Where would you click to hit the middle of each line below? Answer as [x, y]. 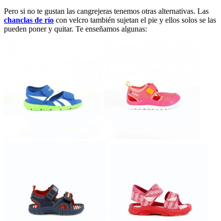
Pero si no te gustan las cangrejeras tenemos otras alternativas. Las [106, 11]
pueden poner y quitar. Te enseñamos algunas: [75, 29]
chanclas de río [29, 20]
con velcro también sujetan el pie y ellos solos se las [135, 20]
